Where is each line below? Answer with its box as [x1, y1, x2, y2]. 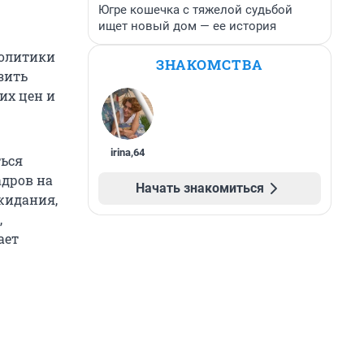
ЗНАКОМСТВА [156, 55, 263, 74]
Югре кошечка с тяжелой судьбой [98, 2, 292, 17]
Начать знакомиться [136, 180, 264, 196]
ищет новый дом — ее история [98, 19, 276, 33]
